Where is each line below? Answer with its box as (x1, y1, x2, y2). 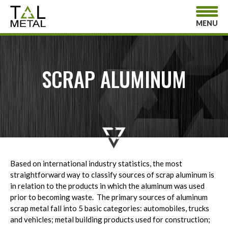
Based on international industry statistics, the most (10, 159, 182, 168)
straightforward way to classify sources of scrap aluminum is (10, 170, 214, 179)
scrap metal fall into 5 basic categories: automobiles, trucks (10, 204, 209, 213)
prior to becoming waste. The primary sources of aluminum (10, 192, 208, 202)
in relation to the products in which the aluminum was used (10, 181, 205, 190)
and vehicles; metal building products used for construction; (10, 215, 210, 224)
